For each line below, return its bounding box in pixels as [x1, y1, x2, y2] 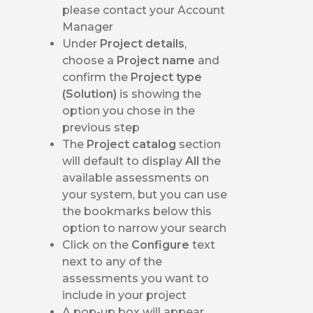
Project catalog [87, 137, 180, 151]
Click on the [62, 238, 132, 252]
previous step [62, 120, 140, 134]
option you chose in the [62, 103, 196, 117]
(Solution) [62, 87, 120, 101]
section [179, 137, 221, 151]
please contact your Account [62, 3, 226, 17]
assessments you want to [62, 271, 210, 285]
